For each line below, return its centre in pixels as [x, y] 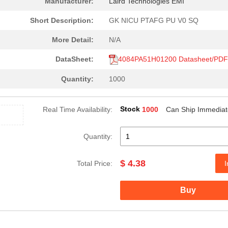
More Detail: [73, 40]
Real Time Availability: [78, 109]
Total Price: [95, 163]
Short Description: [62, 20]
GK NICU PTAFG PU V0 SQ [154, 20]
